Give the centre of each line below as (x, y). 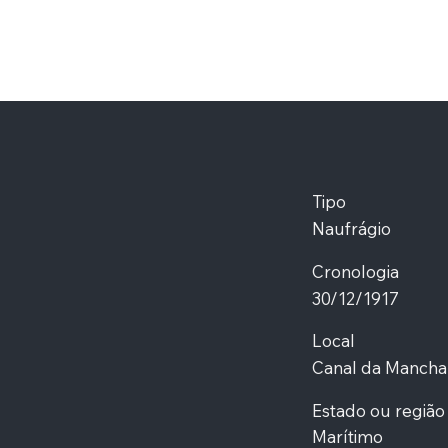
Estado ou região (378, 410)
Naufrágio (351, 228)
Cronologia (355, 271)
